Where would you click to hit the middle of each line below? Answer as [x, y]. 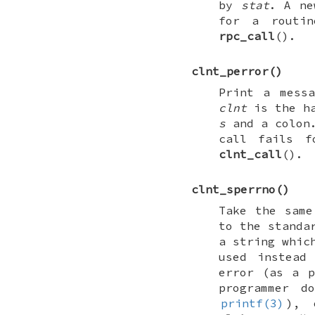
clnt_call [250, 154]
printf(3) [253, 303]
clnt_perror [230, 71]
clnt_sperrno [233, 189]
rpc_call [246, 36]
